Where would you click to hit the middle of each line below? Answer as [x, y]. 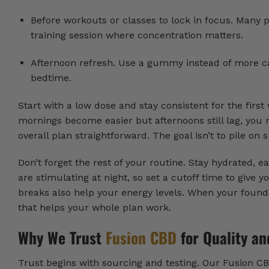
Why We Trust [62, 237]
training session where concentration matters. [137, 35]
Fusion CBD [141, 237]
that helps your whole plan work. [95, 208]
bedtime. [51, 77]
